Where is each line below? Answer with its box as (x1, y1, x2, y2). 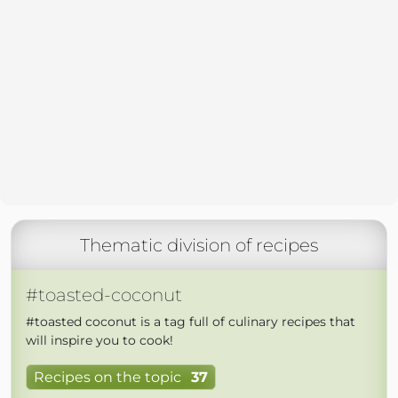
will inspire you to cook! (26, 332, 173, 348)
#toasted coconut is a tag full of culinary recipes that (26, 314, 355, 330)
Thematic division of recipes (80, 235, 318, 256)
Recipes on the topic (34, 369, 181, 386)
